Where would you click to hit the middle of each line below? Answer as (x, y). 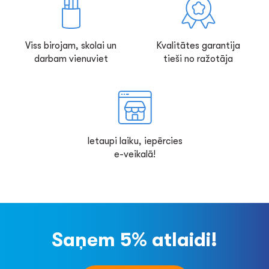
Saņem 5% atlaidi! (134, 240)
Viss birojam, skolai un (71, 46)
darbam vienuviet (71, 59)
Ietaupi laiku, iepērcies (134, 141)
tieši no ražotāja (198, 59)
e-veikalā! (134, 154)
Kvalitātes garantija (198, 46)
